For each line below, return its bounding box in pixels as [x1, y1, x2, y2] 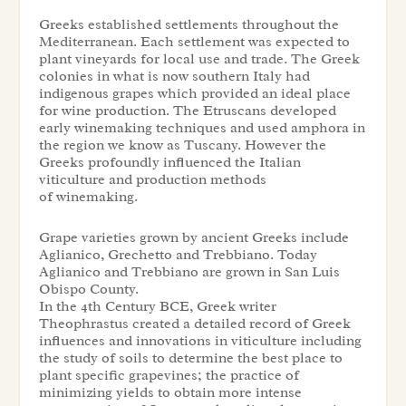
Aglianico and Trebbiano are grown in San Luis [38, 262, 340, 281]
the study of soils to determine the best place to [38, 348, 343, 367]
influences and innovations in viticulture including [38, 331, 362, 350]
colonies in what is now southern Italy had [38, 67, 310, 86]
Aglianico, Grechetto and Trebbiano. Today [38, 245, 317, 264]
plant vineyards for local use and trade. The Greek [38, 50, 360, 69]
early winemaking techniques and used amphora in [38, 119, 365, 138]
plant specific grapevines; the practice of [38, 365, 299, 384]
